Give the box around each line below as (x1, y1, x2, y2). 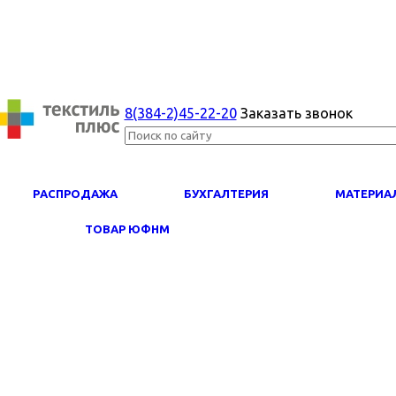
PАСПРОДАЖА (33, 187, 118, 200)
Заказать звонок (240, 105, 353, 121)
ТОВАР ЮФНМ (85, 223, 171, 235)
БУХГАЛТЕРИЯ (184, 187, 269, 200)
